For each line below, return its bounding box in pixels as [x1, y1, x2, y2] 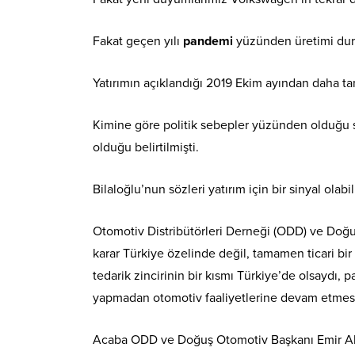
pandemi [183, 32, 233, 49]
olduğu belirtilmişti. [93, 139, 199, 155]
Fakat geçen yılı [93, 32, 183, 49]
